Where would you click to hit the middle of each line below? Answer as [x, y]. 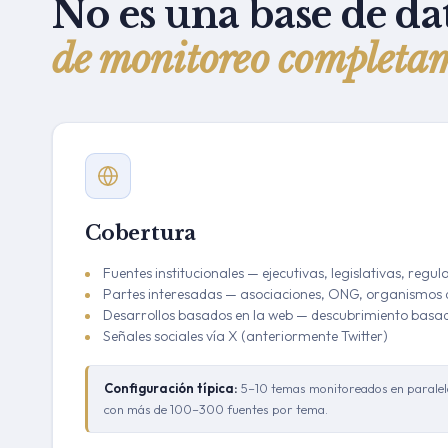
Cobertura [141, 233]
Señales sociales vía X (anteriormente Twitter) [245, 336]
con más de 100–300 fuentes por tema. [216, 409]
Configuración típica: [171, 388]
